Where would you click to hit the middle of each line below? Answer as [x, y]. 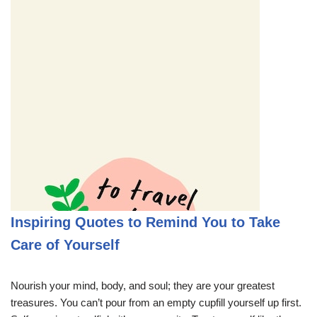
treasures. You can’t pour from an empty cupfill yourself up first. [156, 302]
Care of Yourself [65, 244]
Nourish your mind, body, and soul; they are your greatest [143, 285]
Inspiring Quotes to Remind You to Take [145, 222]
